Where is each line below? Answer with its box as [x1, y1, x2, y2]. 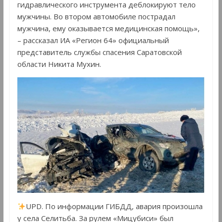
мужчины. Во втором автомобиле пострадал [17, 11, 175, 21]
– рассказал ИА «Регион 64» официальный [17, 35, 169, 45]
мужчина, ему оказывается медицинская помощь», [17, 23, 200, 33]
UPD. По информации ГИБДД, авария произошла [25, 201, 203, 212]
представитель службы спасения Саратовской [17, 47, 182, 57]
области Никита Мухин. [17, 58, 101, 69]
